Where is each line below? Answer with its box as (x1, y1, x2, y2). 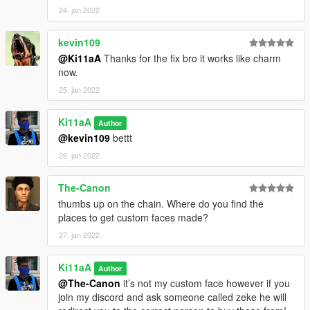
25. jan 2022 (59, 83, 100, 95)
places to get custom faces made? (58, 210, 208, 224)
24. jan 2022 (59, 3, 100, 15)
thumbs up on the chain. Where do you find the (58, 196, 264, 210)
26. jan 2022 (59, 149, 100, 161)
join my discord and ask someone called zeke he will (58, 289, 286, 304)
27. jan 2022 (59, 228, 100, 240)
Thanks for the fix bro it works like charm (101, 51, 281, 65)
